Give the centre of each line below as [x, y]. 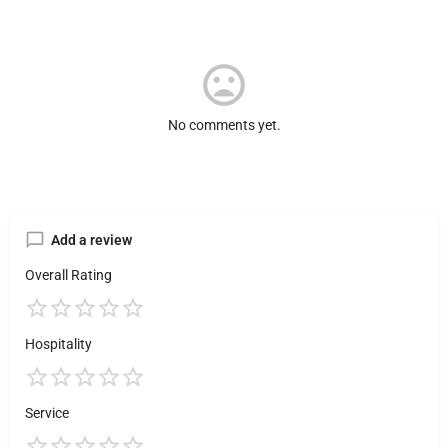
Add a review [91, 239]
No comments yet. [224, 124]
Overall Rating [68, 274]
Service [47, 412]
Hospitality [58, 343]
